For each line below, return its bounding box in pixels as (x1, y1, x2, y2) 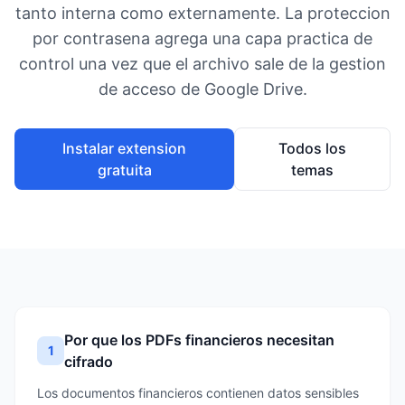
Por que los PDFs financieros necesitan (64, 331, 335, 349)
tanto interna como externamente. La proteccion (14, 4, 391, 23)
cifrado (64, 353, 114, 371)
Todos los (278, 139, 347, 157)
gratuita (97, 161, 152, 179)
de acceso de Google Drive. (98, 80, 307, 99)
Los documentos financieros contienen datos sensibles (37, 385, 359, 400)
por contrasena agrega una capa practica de (33, 29, 372, 48)
